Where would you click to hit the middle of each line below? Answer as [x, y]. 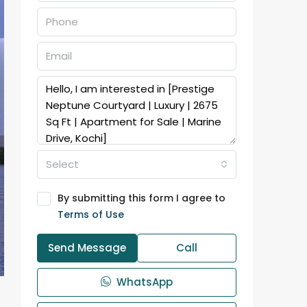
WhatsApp [143, 282]
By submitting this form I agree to [142, 198]
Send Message [87, 248]
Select [62, 164]
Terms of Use [91, 214]
